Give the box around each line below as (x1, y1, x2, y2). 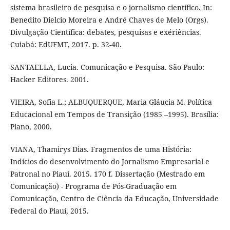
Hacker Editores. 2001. (10, 74, 89, 84)
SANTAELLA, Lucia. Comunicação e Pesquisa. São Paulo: (10, 62, 204, 72)
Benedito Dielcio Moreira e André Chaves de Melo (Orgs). (10, 14, 208, 25)
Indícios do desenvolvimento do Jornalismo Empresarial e (10, 156, 209, 166)
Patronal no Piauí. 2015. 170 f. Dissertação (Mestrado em (10, 168, 205, 179)
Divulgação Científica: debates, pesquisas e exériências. (10, 27, 201, 37)
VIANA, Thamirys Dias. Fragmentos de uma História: (10, 144, 191, 154)
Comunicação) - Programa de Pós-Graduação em (10, 181, 177, 191)
